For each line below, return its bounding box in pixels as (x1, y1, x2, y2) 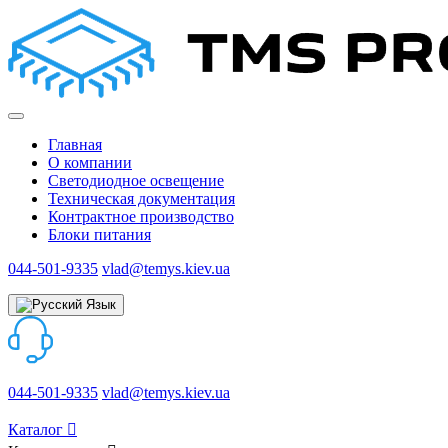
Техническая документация (48, 190, 235, 207)
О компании (48, 154, 132, 171)
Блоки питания (48, 226, 151, 243)
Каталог (8, 421, 67, 438)
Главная (48, 136, 102, 153)
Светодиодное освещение (48, 172, 224, 189)
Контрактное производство (48, 208, 234, 225)
